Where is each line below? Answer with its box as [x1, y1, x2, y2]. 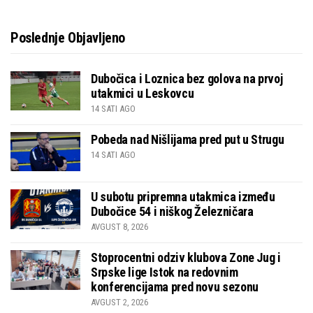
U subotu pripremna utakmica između [91, 189, 275, 205]
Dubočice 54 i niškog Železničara [91, 204, 254, 219]
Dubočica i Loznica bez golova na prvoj [91, 71, 283, 86]
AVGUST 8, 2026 [91, 221, 148, 233]
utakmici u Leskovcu [91, 85, 194, 101]
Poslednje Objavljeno [10, 29, 125, 46]
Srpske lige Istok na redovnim [91, 265, 238, 280]
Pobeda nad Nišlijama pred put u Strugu [91, 131, 284, 147]
